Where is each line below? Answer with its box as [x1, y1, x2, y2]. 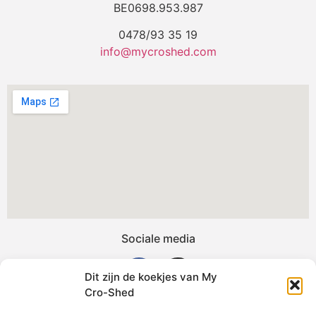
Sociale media [121, 231, 195, 245]
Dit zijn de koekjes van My [85, 270, 217, 284]
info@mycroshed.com [99, 44, 217, 59]
